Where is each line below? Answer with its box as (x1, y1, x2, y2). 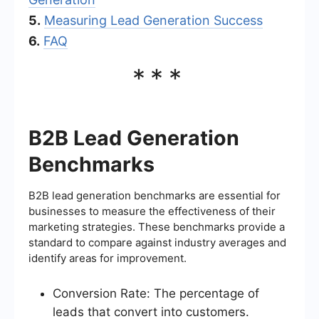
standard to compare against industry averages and (28, 235, 286, 249)
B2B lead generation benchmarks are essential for (28, 188, 281, 202)
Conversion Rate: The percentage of (53, 286, 259, 300)
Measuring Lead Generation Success (44, 12, 263, 28)
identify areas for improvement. (28, 251, 187, 265)
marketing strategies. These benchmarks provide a (28, 219, 285, 234)
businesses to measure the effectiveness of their (28, 204, 276, 218)
